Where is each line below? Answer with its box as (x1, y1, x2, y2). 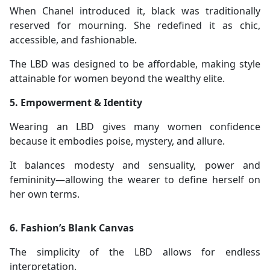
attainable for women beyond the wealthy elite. (10, 72, 225, 86)
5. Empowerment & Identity (10, 96, 142, 110)
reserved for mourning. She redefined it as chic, (10, 19, 260, 33)
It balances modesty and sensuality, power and (10, 159, 260, 172)
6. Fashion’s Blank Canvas (10, 221, 134, 235)
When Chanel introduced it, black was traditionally (10, 4, 260, 18)
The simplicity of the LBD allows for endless (10, 245, 260, 259)
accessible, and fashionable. (10, 33, 137, 47)
